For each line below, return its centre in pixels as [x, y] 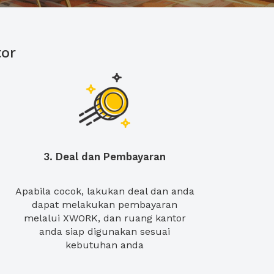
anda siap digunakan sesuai [105, 231]
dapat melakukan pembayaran [105, 205]
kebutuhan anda [105, 245]
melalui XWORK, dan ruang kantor [105, 218]
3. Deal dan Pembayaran [105, 157]
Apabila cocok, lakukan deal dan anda [105, 191]
